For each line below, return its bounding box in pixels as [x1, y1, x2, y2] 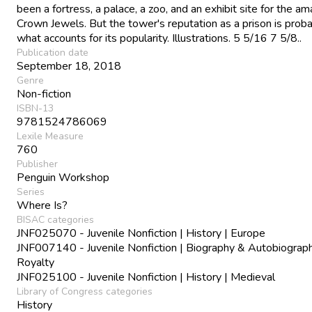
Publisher [17, 157, 58, 171]
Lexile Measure [17, 129, 84, 143]
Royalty [17, 254, 54, 270]
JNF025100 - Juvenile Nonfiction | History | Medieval [17, 269, 275, 285]
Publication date [17, 45, 88, 59]
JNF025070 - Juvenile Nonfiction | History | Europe [17, 225, 265, 241]
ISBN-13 [17, 101, 54, 115]
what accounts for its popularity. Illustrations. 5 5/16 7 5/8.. [17, 30, 302, 46]
